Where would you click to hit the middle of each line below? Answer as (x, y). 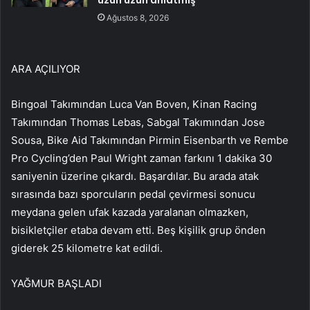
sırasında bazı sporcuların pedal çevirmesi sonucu (133, 194)
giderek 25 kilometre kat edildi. (87, 248)
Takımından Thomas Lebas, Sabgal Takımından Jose (138, 122)
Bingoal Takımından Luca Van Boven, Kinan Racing (134, 104)
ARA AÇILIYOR (46, 69)
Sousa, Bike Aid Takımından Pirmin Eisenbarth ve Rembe (150, 140)
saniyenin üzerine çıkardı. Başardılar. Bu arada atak (135, 176)
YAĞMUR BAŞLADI (56, 284)
